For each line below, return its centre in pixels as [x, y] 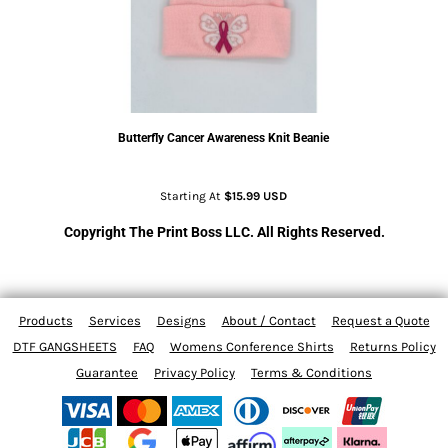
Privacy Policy [194, 373]
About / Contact [268, 321]
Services [114, 321]
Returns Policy [392, 347]
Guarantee [107, 373]
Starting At [192, 196]
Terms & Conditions [311, 373]
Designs [181, 321]
